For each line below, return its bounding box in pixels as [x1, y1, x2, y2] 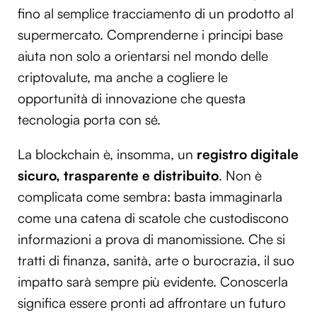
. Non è [219, 167, 262, 185]
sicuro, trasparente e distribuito [18, 167, 219, 185]
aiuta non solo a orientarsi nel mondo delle [18, 47, 268, 65]
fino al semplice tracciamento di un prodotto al [18, 5, 294, 23]
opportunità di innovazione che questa [18, 90, 246, 108]
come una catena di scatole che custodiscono [18, 209, 289, 227]
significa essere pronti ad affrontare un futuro [18, 294, 286, 312]
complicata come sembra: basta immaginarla [18, 188, 282, 206]
